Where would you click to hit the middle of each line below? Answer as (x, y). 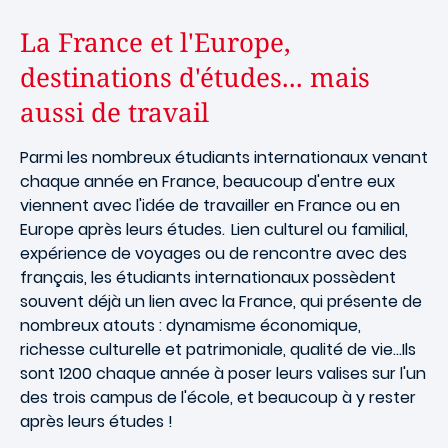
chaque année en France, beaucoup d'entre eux (207, 181)
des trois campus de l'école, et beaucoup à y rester (218, 397)
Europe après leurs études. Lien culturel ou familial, (214, 229)
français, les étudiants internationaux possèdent (208, 277)
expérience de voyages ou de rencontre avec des (213, 253)
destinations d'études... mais (195, 77)
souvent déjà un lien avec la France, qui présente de (221, 301)
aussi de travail (114, 112)
